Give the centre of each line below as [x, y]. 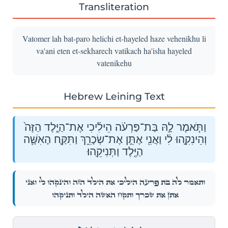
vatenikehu [114, 63]
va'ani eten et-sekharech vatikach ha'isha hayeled [114, 50]
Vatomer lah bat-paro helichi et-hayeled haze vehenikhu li [114, 38]
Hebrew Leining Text [114, 96]
